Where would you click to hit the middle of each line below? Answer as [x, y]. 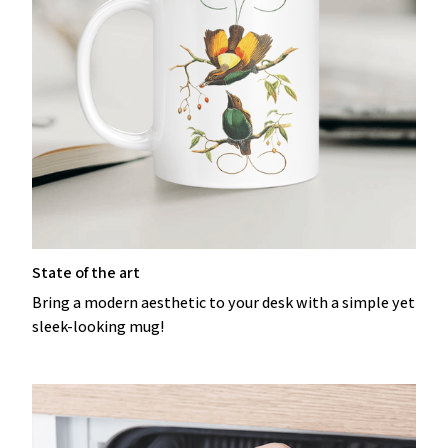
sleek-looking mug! [98, 326]
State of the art [86, 272]
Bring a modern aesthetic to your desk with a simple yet [223, 302]
